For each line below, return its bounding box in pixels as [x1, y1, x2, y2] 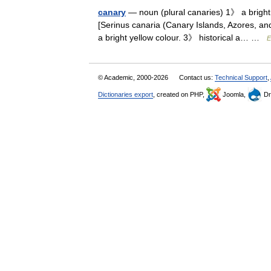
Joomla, [221, 91, 247, 98]
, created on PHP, [153, 91, 206, 98]
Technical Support [215, 74, 267, 81]
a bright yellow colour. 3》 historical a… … [98, 33, 267, 42]
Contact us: [179, 74, 215, 81]
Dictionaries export [98, 91, 153, 98]
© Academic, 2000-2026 [98, 74, 170, 81]
